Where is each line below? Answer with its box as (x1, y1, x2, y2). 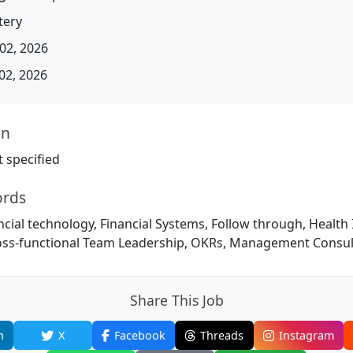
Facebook (113, 328, 165, 343)
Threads (200, 328, 243, 343)
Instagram (278, 328, 334, 343)
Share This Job (129, 291, 224, 310)
